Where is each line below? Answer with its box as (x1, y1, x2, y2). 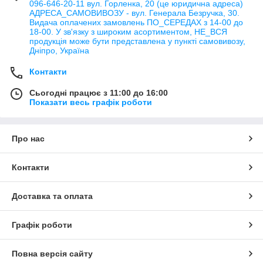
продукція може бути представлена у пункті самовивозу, (29, 36, 245, 46)
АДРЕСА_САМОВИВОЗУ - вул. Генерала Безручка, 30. (29, 8, 240, 18)
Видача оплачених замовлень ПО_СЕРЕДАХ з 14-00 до (29, 18, 243, 28)
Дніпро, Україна (29, 46, 89, 56)
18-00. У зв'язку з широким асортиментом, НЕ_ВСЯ (29, 27, 227, 37)
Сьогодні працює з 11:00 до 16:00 (29, 88, 168, 98)
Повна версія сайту (12, 249, 93, 259)
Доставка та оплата (12, 191, 93, 201)
